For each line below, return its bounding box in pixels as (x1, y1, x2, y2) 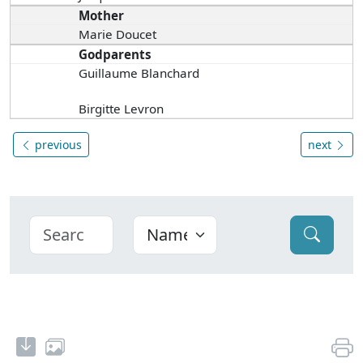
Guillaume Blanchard (79, 64, 200, 81)
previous (32, 136, 82, 152)
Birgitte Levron (79, 100, 164, 117)
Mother (79, 6, 125, 23)
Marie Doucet (79, 25, 157, 42)
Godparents (79, 45, 152, 62)
